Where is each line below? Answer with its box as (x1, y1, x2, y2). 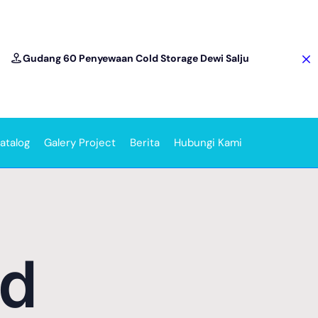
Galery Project (44, 136, 116, 150)
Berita (130, 136, 160, 150)
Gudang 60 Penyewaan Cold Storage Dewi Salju (18, 51, 249, 65)
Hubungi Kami (174, 136, 242, 150)
